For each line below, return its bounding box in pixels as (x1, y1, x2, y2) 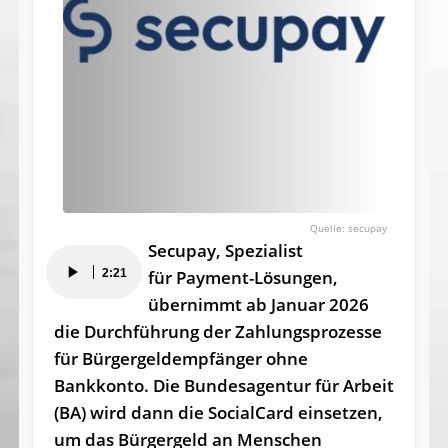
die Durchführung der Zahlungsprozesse (53, 319, 382, 343)
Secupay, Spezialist (147, 238, 303, 262)
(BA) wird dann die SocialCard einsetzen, (53, 400, 383, 424)
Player (44, 272, 96, 296)
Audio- (44, 245, 98, 269)
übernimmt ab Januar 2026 (147, 292, 369, 316)
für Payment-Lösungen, (147, 265, 338, 289)
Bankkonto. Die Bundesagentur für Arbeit (53, 373, 394, 397)
